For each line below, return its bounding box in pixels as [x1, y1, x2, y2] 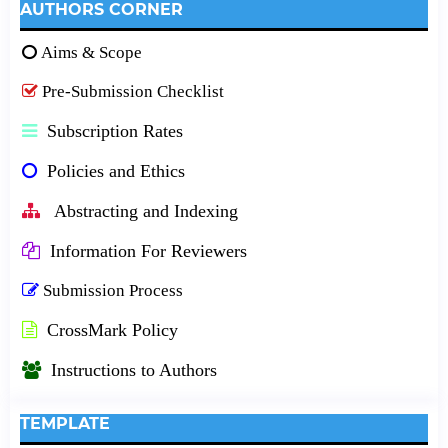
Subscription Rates [41, 121, 183, 142]
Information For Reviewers [49, 241, 247, 262]
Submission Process [42, 281, 183, 301]
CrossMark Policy [41, 320, 178, 341]
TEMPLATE [19, 414, 110, 434]
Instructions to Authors [50, 360, 217, 381]
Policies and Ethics [41, 161, 185, 182]
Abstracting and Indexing [49, 201, 238, 222]
